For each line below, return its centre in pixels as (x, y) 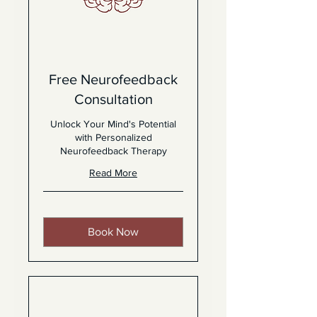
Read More (113, 173)
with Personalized (113, 137)
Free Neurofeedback (113, 79)
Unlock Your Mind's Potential (113, 124)
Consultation (113, 99)
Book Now (113, 232)
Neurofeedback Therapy (113, 151)
